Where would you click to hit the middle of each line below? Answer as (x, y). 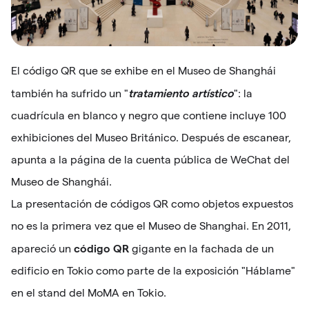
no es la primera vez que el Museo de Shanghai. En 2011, (151, 226)
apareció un (41, 248)
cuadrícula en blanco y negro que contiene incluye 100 (149, 115)
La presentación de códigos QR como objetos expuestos (152, 203)
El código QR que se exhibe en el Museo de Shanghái (143, 70)
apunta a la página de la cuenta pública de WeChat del (150, 159)
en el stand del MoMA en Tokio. (89, 292)
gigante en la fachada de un (201, 248)
